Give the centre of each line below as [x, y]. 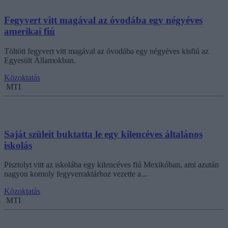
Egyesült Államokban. [40, 60]
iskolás [18, 145]
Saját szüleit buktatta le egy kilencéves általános [103, 134]
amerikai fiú [30, 32]
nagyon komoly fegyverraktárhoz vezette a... [76, 174]
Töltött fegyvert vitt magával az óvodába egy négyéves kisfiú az [106, 51]
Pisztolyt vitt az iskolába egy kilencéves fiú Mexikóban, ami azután [111, 165]
